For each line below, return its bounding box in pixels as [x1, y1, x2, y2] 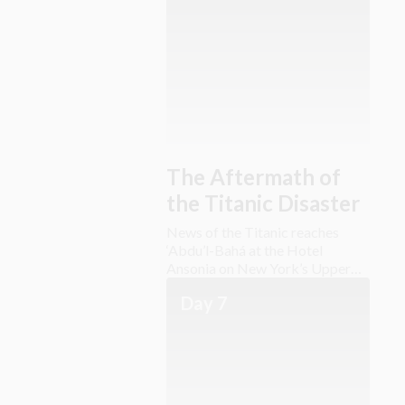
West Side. [166, 278, 231, 295]
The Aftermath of [166, 164, 341, 190]
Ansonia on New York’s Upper [166, 259, 351, 277]
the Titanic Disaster [166, 190, 360, 216]
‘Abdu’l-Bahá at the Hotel [166, 241, 323, 259]
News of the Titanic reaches [166, 223, 339, 240]
